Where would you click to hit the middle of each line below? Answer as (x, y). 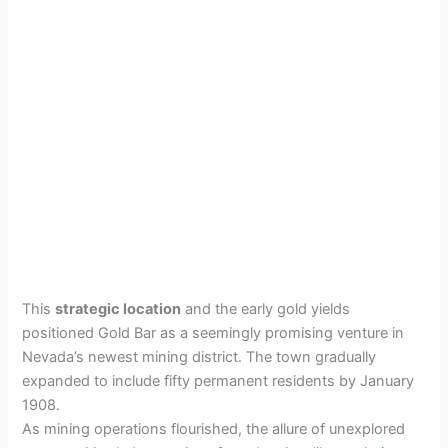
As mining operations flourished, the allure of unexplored (214, 428)
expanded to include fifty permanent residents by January (218, 380)
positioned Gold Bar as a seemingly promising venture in (213, 332)
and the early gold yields (266, 308)
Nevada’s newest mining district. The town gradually (199, 356)
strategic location (118, 308)
